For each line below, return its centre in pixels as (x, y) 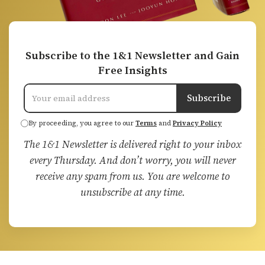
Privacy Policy (197, 123)
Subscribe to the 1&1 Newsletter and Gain (132, 55)
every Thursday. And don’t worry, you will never (132, 160)
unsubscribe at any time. (132, 192)
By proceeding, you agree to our (82, 123)
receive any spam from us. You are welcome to (132, 176)
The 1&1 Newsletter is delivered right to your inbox (132, 144)
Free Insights (132, 70)
